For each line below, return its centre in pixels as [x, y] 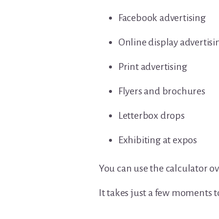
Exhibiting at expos [157, 140]
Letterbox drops [151, 116]
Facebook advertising [162, 18]
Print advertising [153, 67]
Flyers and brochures [162, 91]
